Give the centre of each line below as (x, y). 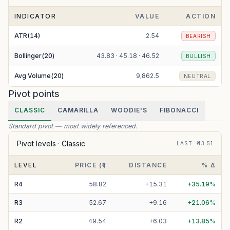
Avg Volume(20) (39, 76)
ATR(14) (27, 36)
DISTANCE (148, 165)
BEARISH (198, 36)
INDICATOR (35, 16)
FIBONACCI (179, 110)
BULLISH (198, 56)
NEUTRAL (197, 76)
